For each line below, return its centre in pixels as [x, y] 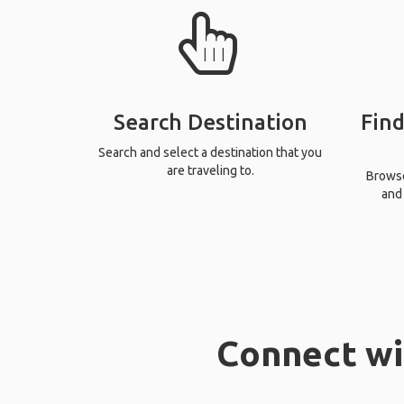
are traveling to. [210, 170]
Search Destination [210, 122]
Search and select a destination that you [211, 152]
